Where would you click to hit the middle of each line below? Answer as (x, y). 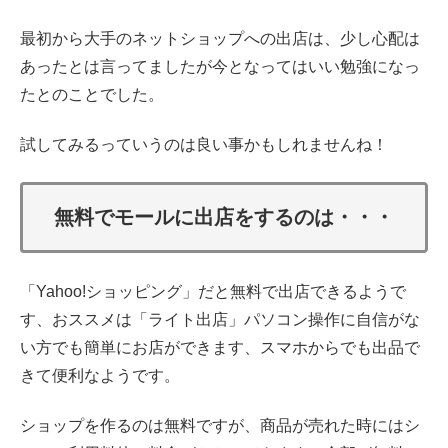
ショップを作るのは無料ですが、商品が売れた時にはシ (220, 426)
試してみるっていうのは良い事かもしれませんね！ (204, 145)
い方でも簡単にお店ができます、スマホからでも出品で (220, 347)
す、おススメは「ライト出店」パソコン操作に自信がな (220, 319)
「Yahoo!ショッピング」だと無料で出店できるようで (213, 291)
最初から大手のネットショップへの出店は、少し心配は (220, 38)
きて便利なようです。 (100, 375)
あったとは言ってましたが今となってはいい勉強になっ (220, 66)
